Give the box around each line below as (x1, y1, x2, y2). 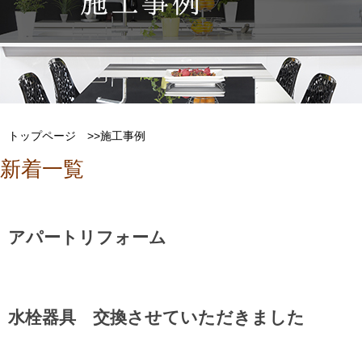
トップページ (8, 129, 76, 142)
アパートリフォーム (8, 228, 166, 246)
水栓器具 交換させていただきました (8, 308, 305, 326)
